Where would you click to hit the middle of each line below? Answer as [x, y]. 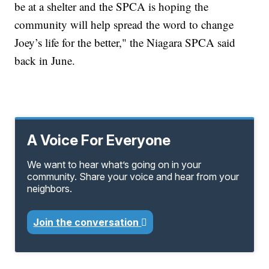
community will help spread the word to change [124, 25]
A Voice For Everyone [99, 141]
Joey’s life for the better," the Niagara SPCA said [125, 43]
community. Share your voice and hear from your [133, 177]
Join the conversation [87, 222]
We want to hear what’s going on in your [114, 165]
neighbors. [50, 189]
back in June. [45, 61]
